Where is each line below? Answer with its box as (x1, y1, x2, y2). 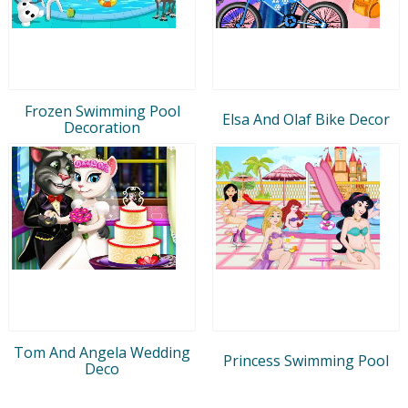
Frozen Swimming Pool (24, 100, 180, 121)
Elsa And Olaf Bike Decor (222, 108, 390, 129)
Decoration (64, 117, 140, 138)
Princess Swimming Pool (223, 350, 389, 371)
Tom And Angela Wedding (14, 342, 190, 362)
